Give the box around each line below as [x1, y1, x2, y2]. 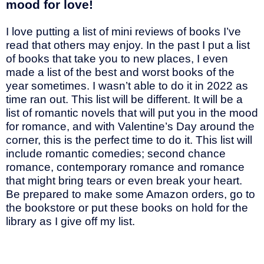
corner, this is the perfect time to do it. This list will [6, 133, 252, 146]
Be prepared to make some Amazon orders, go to [6, 187, 255, 200]
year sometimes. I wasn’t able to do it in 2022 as [6, 79, 248, 92]
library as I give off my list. [6, 214, 135, 227]
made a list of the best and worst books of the [6, 65, 235, 78]
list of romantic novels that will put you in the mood [6, 106, 258, 119]
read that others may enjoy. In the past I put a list [6, 38, 250, 51]
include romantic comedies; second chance [6, 147, 226, 160]
